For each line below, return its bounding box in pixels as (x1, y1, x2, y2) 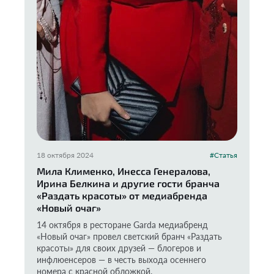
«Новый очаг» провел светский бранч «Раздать (37, 231, 222, 242)
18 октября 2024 (37, 150, 94, 160)
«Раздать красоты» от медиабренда (37, 190, 207, 201)
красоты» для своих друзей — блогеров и (37, 243, 201, 253)
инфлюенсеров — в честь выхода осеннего (37, 254, 206, 265)
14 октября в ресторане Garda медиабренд (37, 220, 208, 230)
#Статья (210, 150, 237, 160)
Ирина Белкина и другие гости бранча (37, 177, 220, 189)
